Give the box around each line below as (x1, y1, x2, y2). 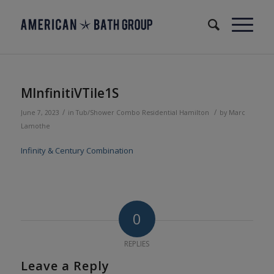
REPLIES (124, 239, 150, 250)
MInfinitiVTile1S (20, 84, 119, 102)
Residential (141, 108, 177, 117)
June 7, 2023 (20, 108, 59, 117)
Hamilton (179, 108, 209, 117)
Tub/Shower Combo (75, 108, 140, 117)
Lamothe (20, 122, 50, 130)
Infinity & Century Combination (20, 145, 133, 157)
